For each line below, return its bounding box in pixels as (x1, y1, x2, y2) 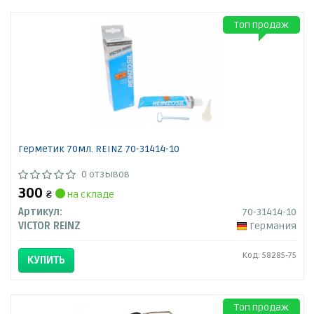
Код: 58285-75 (242, 250, 296, 261)
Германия (249, 220, 296, 233)
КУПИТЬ (27, 254, 65, 267)
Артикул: (18, 206, 62, 219)
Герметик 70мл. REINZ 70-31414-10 (18, 143, 179, 156)
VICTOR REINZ (18, 220, 81, 233)
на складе (64, 189, 114, 201)
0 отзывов (81, 168, 130, 181)
